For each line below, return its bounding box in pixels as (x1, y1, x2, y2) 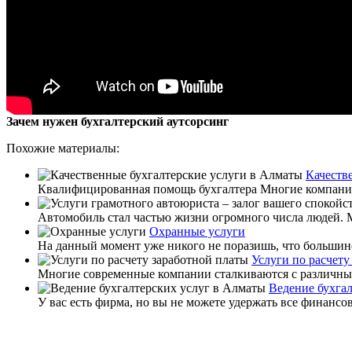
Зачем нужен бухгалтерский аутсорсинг (6, 114, 229, 128)
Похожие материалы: (6, 141, 119, 155)
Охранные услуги (149, 224, 245, 238)
